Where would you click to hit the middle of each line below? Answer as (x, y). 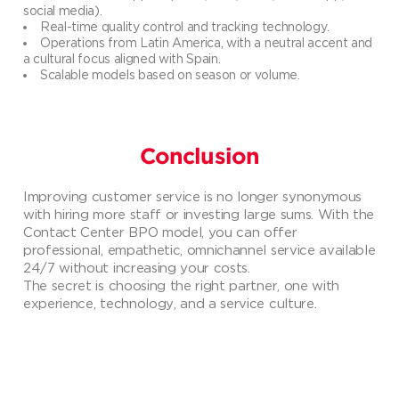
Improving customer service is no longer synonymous (192, 195)
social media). (63, 10)
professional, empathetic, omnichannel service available (199, 249)
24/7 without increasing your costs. (137, 267)
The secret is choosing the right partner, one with (181, 285)
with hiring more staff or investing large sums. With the (199, 213)
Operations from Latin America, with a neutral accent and (207, 42)
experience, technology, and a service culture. (170, 302)
